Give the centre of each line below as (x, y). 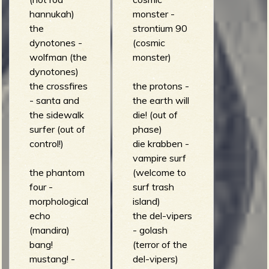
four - (41, 186)
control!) (46, 143)
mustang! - (52, 258)
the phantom (57, 172)
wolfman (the (58, 57)
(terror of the (160, 244)
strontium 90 (160, 28)
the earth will (161, 100)
